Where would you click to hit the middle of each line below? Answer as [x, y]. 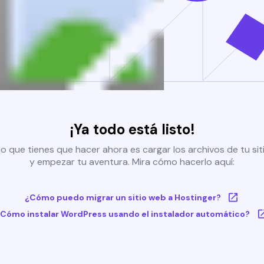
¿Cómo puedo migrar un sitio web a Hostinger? [123, 198]
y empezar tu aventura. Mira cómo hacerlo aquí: [132, 162]
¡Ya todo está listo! [132, 130]
